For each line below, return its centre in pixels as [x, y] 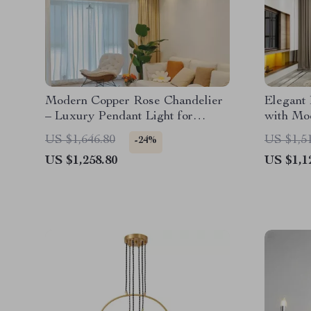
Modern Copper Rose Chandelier [134, 101]
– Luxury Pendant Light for [119, 117]
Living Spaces [83, 132]
